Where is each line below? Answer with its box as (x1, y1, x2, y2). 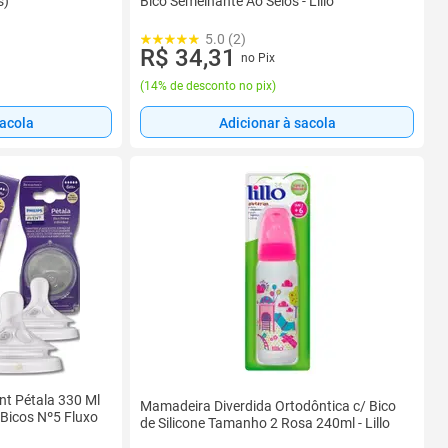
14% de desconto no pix (144, 79, 272, 93)
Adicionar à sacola (218, 114, 336, 131)
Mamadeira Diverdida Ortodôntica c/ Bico (140, 397, 396, 414)
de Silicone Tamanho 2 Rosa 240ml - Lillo (140, 414, 390, 431)
